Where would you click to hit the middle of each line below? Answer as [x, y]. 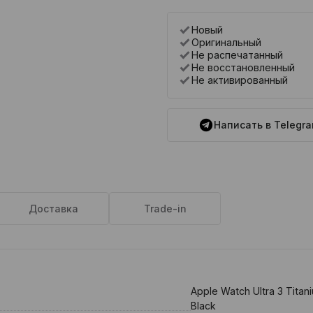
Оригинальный [226, 43]
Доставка [53, 209]
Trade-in [165, 209]
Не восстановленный [243, 68]
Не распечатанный [237, 55]
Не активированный [239, 80]
